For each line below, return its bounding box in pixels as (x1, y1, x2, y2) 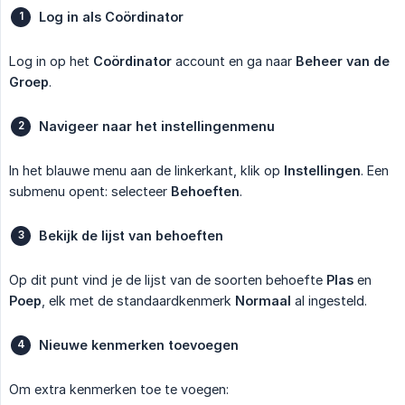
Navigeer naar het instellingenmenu (39, 118, 275, 134)
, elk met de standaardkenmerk (42, 292, 235, 308)
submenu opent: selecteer (9, 183, 171, 199)
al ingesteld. (291, 292, 367, 308)
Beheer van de (296, 52, 390, 69)
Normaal (235, 292, 291, 308)
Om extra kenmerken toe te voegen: (9, 381, 229, 397)
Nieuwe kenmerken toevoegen (39, 336, 239, 353)
